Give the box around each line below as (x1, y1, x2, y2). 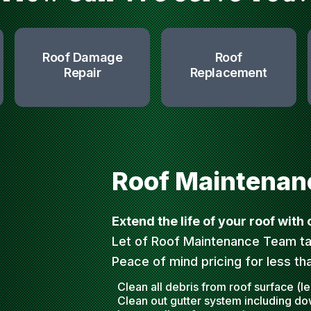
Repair (63, 65, 101, 80)
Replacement (190, 65, 267, 80)
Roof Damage (42, 50, 123, 65)
